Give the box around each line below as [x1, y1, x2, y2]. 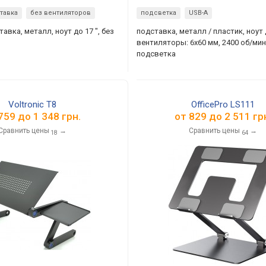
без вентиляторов [30, 9, 91, 17]
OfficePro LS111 [191, 99, 255, 110]
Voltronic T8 [8, 99, 56, 110]
